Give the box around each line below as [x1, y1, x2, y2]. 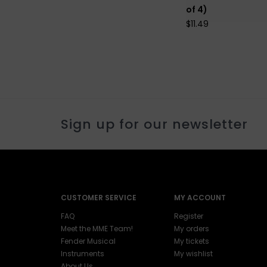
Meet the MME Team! [61, 223, 133, 234]
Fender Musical [61, 235, 116, 246]
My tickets [174, 235, 209, 246]
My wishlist [174, 248, 213, 259]
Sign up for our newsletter [61, 114, 248, 133]
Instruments [61, 248, 104, 259]
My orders [174, 223, 209, 234]
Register [174, 210, 203, 221]
